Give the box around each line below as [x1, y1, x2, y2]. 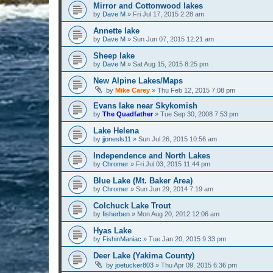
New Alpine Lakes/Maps [93, 76, 183, 85]
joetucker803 [115, 261, 154, 269]
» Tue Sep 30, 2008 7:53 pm [153, 110, 238, 118]
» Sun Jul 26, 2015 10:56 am [131, 135, 217, 143]
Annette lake [93, 26, 140, 35]
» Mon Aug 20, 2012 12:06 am [130, 210, 219, 218]
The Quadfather [102, 110, 153, 118]
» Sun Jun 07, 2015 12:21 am [126, 35, 214, 43]
